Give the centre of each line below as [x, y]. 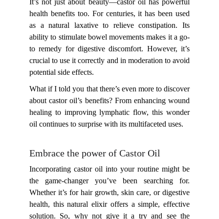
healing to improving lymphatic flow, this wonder [109, 112]
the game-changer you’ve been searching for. [109, 181]
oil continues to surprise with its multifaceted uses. [106, 124]
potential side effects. [62, 72]
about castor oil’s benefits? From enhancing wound [109, 100]
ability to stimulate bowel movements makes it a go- [109, 37]
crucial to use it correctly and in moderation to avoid [109, 60]
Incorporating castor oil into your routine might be [109, 169]
